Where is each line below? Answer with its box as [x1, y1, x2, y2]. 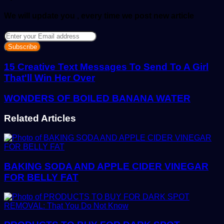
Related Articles [4, 113, 76, 124]
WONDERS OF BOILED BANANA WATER [4, 92, 190, 103]
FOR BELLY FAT [4, 171, 78, 182]
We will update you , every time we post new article [4, 11, 194, 20]
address [3, 57, 32, 66]
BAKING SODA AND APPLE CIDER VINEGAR [4, 160, 208, 171]
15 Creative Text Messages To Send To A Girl [4, 61, 208, 72]
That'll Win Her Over [4, 72, 95, 83]
